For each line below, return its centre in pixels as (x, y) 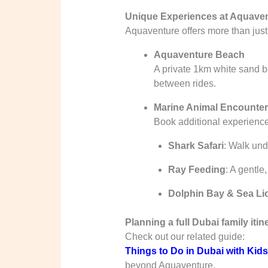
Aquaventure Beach (199, 55)
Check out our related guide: (185, 237)
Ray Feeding (197, 170)
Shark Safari (196, 146)
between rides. (185, 84)
